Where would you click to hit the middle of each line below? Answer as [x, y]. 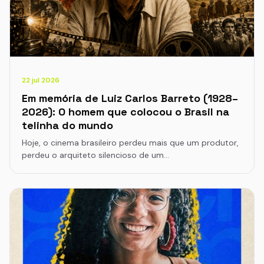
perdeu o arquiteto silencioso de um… [95, 155]
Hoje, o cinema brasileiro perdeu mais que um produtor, [130, 143]
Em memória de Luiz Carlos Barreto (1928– [130, 98]
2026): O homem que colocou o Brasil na [126, 112]
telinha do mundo [67, 125]
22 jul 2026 [41, 80]
